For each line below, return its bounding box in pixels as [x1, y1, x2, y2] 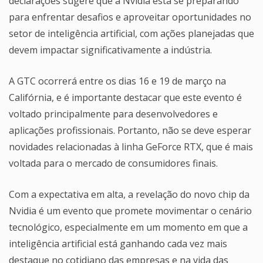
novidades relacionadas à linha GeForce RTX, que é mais [9, 140, 253, 153]
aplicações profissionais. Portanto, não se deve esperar [9, 123, 251, 137]
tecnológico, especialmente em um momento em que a [9, 220, 248, 234]
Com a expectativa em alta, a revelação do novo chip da [9, 187, 249, 201]
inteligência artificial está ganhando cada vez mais [9, 237, 227, 250]
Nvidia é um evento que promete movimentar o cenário [9, 204, 252, 217]
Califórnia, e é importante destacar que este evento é [9, 90, 242, 104]
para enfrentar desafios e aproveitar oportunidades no [9, 10, 251, 23]
